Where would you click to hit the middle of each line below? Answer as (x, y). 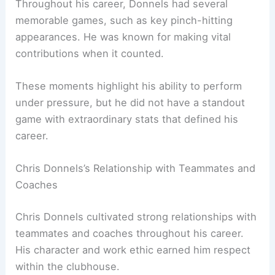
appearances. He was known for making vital (123, 37)
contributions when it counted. (90, 53)
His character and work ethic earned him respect (133, 250)
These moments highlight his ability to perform (129, 86)
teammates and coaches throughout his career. (130, 233)
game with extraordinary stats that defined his (127, 119)
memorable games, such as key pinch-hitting (124, 20)
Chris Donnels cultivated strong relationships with (136, 216)
